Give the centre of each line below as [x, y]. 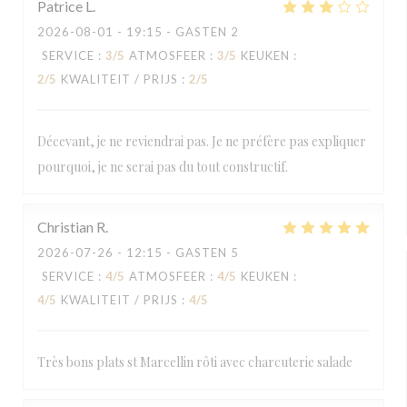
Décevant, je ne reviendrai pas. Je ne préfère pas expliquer [202, 141]
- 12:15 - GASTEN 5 [176, 253]
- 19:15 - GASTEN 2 [176, 32]
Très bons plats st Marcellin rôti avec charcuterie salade [195, 362]
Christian [65, 227]
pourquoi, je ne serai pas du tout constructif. [163, 167]
